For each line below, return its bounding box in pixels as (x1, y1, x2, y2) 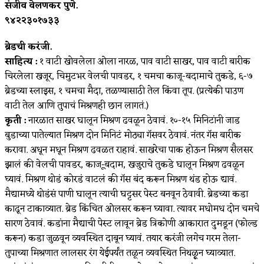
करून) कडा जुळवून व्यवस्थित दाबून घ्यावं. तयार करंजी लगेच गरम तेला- (5, 230, 241, 247)
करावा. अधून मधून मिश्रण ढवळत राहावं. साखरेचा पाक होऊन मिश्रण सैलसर (5, 141, 253, 159)
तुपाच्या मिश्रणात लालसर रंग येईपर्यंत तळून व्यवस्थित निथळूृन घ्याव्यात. (5, 245, 235, 262)
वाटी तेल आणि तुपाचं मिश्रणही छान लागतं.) (5, 97, 148, 114)
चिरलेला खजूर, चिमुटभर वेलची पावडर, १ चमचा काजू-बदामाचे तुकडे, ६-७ (5, 68, 253, 85)
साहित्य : (5, 53, 37, 70)
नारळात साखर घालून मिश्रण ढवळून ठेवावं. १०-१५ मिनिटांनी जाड (26, 112, 240, 129)
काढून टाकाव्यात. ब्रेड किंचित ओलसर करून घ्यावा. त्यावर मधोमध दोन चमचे (5, 200, 259, 217)
